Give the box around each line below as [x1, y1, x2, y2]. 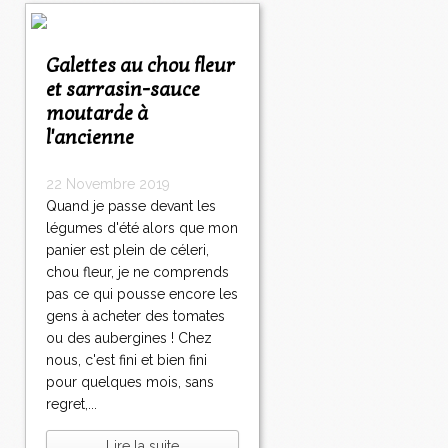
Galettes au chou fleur [46, 54, 59, 79]
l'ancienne [46, 126, 134, 151]
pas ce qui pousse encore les [46, 286, 238, 303]
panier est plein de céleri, [46, 242, 209, 259]
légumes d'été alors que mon [46, 220, 238, 237]
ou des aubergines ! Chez [46, 330, 212, 347]
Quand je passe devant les [46, 198, 216, 215]
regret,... [46, 396, 97, 413]
